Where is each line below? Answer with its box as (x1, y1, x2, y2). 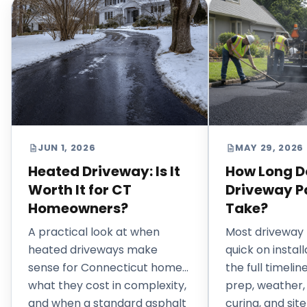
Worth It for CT (28, 180, 132, 200)
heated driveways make (28, 242, 158, 258)
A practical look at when (28, 224, 160, 241)
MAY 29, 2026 (235, 141, 304, 155)
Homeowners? (28, 199, 128, 219)
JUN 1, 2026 (38, 141, 96, 155)
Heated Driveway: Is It (28, 162, 180, 182)
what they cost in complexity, (28, 278, 186, 294)
